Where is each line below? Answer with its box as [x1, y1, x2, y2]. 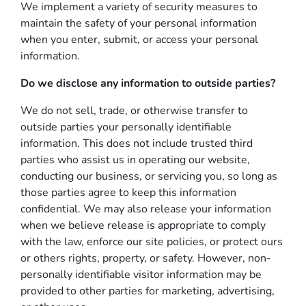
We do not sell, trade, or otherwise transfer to [20, 103, 248, 118]
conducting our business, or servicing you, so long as [20, 169, 277, 184]
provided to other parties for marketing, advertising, [20, 283, 275, 298]
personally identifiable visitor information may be [20, 267, 262, 282]
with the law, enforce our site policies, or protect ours [20, 234, 283, 249]
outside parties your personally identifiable [20, 120, 232, 135]
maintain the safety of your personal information [20, 16, 257, 31]
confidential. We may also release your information [20, 201, 271, 217]
